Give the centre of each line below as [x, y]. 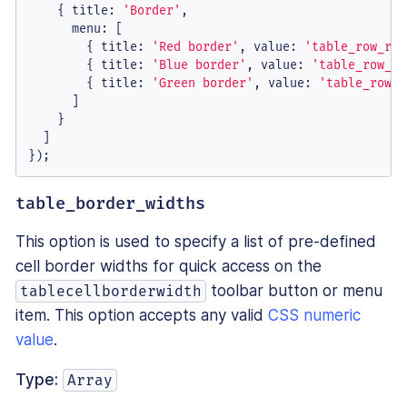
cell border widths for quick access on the [169, 267]
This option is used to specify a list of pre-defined [196, 242]
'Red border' [195, 46]
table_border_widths [110, 204]
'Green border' [202, 83]
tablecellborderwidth [111, 292]
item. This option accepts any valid [142, 316]
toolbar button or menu [295, 291]
